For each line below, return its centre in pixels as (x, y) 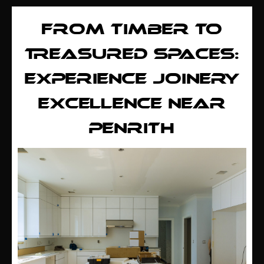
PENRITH (132, 129)
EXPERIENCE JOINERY (132, 80)
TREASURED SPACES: (132, 55)
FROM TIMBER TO (132, 30)
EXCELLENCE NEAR (132, 105)
